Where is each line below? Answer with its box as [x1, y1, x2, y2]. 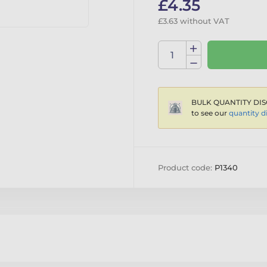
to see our [191, 108, 229, 118]
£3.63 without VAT [158, 16, 229, 26]
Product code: [158, 163, 215, 173]
